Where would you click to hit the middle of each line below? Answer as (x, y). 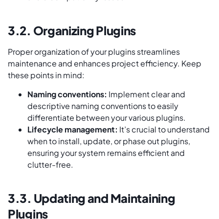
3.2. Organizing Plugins (72, 31)
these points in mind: (47, 75)
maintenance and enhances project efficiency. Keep (105, 64)
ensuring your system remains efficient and (106, 153)
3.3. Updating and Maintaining (92, 198)
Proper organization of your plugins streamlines (94, 52)
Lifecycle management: (73, 129)
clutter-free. (50, 164)
